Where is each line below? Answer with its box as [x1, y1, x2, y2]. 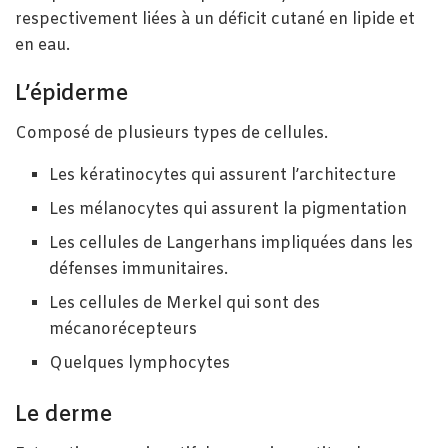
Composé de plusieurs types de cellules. [15, 122, 328, 144]
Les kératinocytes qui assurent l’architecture [49, 164, 397, 186]
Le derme [15, 400, 112, 430]
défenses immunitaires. [49, 258, 229, 280]
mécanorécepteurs [49, 318, 198, 340]
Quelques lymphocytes [49, 352, 231, 374]
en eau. [15, 34, 70, 56]
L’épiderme [15, 80, 128, 110]
